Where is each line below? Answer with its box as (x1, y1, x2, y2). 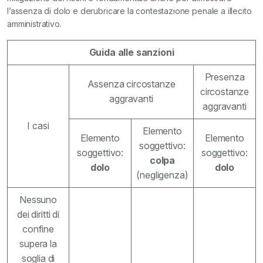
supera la (19, 238, 57, 249)
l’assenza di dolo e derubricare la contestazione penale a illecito (7, 6, 252, 16)
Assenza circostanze (87, 78, 176, 90)
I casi (27, 120, 49, 131)
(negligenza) (136, 169, 188, 181)
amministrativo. (7, 19, 62, 29)
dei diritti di (17, 208, 59, 220)
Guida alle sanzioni (89, 46, 174, 58)
